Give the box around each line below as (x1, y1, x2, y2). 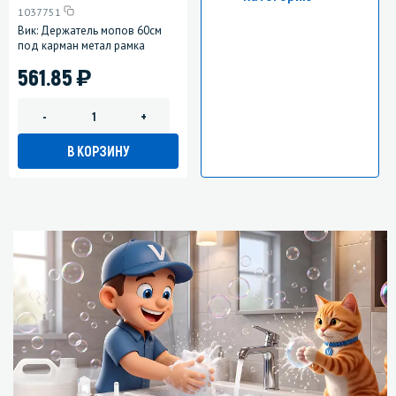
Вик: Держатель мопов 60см (18, 23, 162, 39)
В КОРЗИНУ (67, 142, 129, 160)
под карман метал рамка (18, 38, 145, 54)
